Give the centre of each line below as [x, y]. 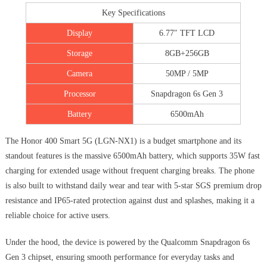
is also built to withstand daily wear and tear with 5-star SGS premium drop [133, 186]
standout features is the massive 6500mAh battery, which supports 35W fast [132, 156]
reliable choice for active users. [58, 216]
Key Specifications [133, 13]
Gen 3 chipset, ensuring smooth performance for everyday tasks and [119, 257]
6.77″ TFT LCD [187, 33]
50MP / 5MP [187, 74]
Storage [80, 54]
